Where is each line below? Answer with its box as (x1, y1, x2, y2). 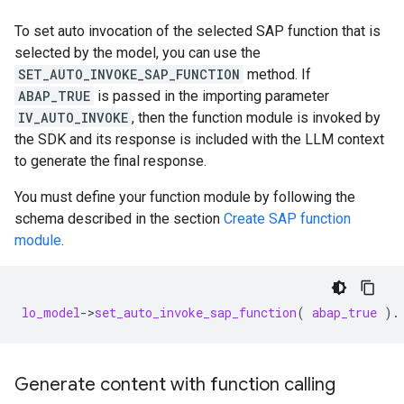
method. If (243, 66, 311, 84)
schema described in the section (14, 210, 224, 228)
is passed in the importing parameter (94, 87, 329, 106)
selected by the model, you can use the (14, 44, 261, 62)
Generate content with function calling (14, 373, 335, 397)
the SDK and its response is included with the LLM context (14, 131, 384, 149)
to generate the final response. (14, 152, 207, 170)
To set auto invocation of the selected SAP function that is (14, 23, 381, 41)
